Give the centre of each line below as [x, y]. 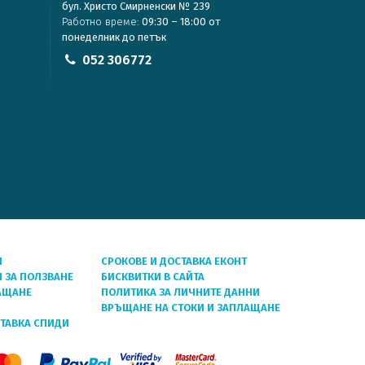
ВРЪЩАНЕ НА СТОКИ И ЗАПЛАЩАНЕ [191, 308]
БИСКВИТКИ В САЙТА [153, 277]
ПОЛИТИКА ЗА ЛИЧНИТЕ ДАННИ [180, 292]
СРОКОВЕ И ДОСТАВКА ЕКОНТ [174, 261]
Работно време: [101, 22]
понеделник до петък [114, 37]
